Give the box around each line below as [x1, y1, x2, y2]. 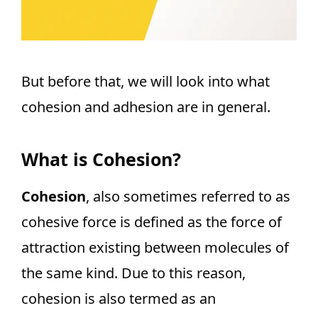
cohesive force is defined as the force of [21, 212, 282, 231]
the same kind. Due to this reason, [21, 263, 246, 283]
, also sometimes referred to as [86, 187, 290, 206]
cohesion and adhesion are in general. [21, 97, 270, 116]
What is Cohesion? [21, 147, 181, 171]
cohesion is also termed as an [21, 289, 216, 308]
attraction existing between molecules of [21, 238, 289, 257]
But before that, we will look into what [21, 72, 270, 91]
